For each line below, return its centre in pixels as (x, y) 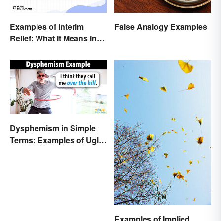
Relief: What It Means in (53, 38)
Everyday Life (36, 50)
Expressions (34, 152)
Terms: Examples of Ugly (56, 140)
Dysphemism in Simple (53, 128)
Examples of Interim (47, 27)
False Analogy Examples (161, 26)
